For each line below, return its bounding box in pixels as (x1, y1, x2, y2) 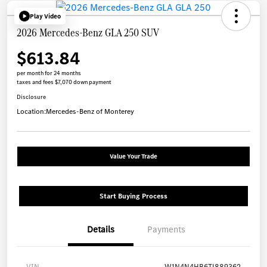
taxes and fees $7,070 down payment (17, 78, 111, 86)
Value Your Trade (110, 152, 157, 162)
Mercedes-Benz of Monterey (46, 107, 134, 117)
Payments (147, 223, 185, 236)
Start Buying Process (100, 191, 167, 201)
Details (87, 223, 114, 236)
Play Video (30, 11, 61, 21)
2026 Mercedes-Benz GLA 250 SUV (17, 24, 159, 41)
